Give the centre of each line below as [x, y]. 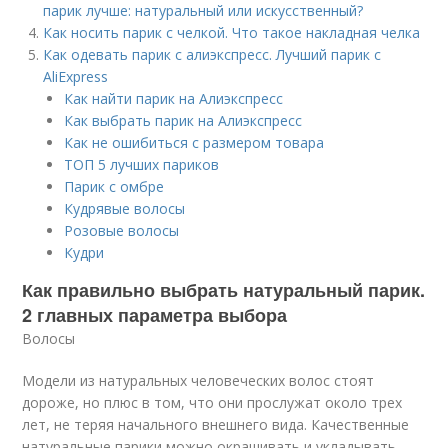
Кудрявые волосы [125, 208]
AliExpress [76, 76]
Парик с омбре [114, 186]
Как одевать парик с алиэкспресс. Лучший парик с [212, 54]
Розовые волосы [122, 230]
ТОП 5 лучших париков [142, 164]
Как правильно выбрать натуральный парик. [224, 290]
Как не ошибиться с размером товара [194, 142]
